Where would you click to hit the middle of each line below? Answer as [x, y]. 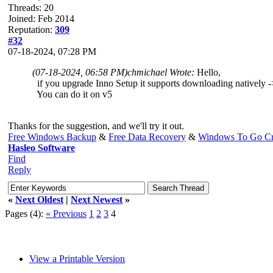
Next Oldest [39, 199]
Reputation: [31, 29]
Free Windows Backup [52, 136]
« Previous [66, 213]
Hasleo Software [41, 147]
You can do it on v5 [72, 94]
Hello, [209, 72]
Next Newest [97, 199]
